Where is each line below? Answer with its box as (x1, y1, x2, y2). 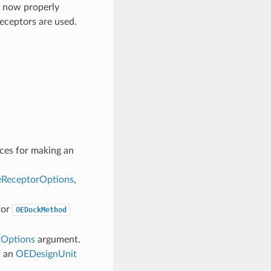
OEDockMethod (15, 205, 67, 214)
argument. (34, 234, 80, 244)
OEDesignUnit (15, 249, 77, 259)
